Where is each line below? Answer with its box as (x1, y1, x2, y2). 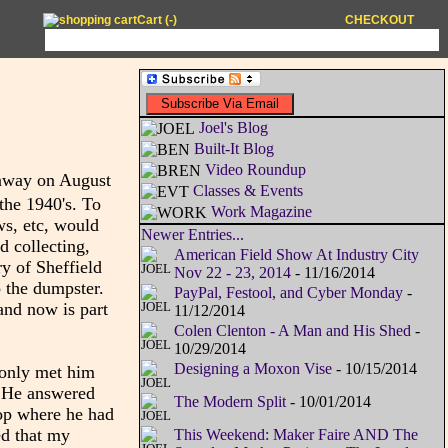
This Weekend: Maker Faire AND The (173, 426, 418, 444)
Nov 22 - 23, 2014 (173, 264, 291, 282)
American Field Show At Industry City (173, 246, 419, 264)
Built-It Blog (193, 140, 274, 158)
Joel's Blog (198, 119, 268, 137)
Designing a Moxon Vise (173, 360, 332, 378)
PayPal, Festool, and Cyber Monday (173, 284, 403, 302)
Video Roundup (204, 161, 306, 179)
